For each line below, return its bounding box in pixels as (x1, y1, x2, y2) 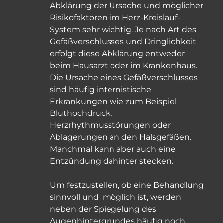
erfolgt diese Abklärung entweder (50, 49, 185, 59)
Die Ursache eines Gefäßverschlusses (50, 73, 198, 83)
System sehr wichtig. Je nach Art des (50, 25, 196, 35)
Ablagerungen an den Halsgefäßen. (50, 132, 191, 142)
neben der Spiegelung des (50, 204, 156, 214)
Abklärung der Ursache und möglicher (50, 1, 203, 11)
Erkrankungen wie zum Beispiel (50, 97, 177, 107)
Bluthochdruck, (50, 109, 112, 118)
